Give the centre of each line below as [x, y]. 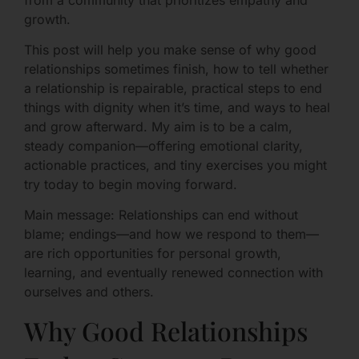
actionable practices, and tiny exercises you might [175, 165]
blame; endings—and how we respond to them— [171, 234]
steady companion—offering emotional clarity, [163, 145]
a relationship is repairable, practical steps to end [173, 88]
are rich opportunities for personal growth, [153, 254]
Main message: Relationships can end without [161, 215]
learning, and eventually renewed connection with [173, 273]
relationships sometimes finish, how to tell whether [176, 69]
